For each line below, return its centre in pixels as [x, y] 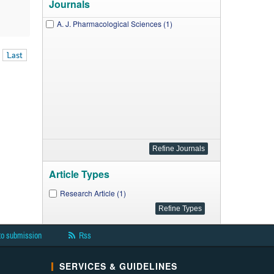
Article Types [79, 174]
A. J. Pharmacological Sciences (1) [114, 24]
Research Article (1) [93, 193]
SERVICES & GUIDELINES [118, 266]
